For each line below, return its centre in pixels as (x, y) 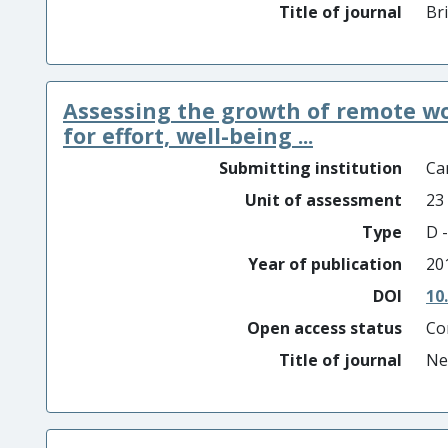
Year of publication (325, 264)
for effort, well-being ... (188, 135)
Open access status (324, 328)
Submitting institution (310, 168)
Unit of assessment (323, 200)
